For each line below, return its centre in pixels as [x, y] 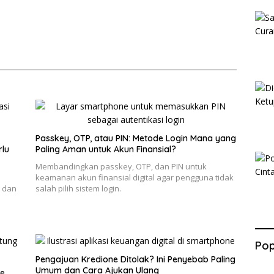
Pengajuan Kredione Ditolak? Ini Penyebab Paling [135, 260]
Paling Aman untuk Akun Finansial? [106, 150]
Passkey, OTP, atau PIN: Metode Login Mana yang [135, 139]
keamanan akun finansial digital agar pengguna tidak [134, 178]
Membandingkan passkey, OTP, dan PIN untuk [121, 167]
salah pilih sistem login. [78, 189]
